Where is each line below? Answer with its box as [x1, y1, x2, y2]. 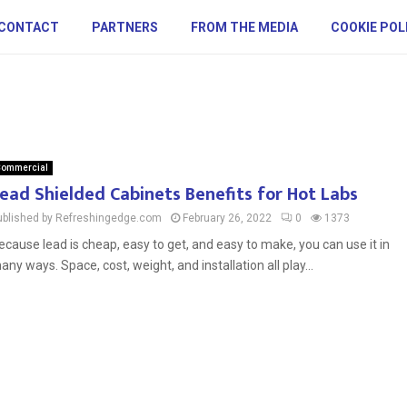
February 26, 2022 [183, 212, 272, 224]
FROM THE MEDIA [190, 20, 298, 35]
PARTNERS [91, 20, 158, 35]
